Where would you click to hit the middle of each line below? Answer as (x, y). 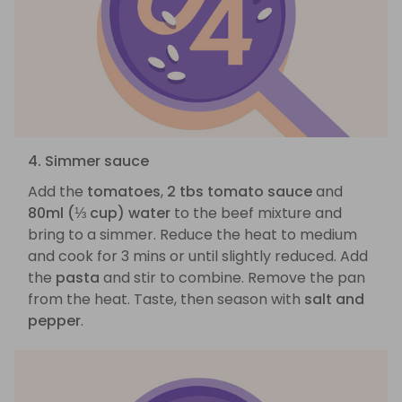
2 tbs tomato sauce (240, 192)
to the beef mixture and (256, 214)
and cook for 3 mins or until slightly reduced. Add (198, 257)
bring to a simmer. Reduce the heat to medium (192, 235)
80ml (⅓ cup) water (99, 214)
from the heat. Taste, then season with (166, 300)
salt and (334, 300)
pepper (54, 321)
